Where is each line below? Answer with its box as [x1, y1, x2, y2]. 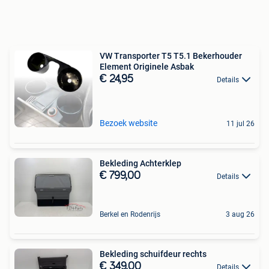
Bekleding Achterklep [100, 158, 181, 168]
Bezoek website [100, 118, 157, 128]
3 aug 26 [226, 210, 255, 219]
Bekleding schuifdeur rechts [100, 249, 207, 259]
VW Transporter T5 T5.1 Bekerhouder [100, 50, 242, 61]
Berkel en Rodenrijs [100, 210, 160, 219]
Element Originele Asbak [100, 61, 194, 71]
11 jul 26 [226, 119, 255, 128]
